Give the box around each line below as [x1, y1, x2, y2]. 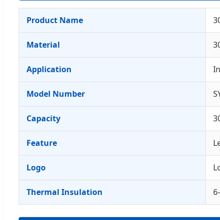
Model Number [27, 88, 85, 99]
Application [27, 63, 72, 75]
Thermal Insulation [27, 186, 103, 197]
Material [27, 39, 60, 50]
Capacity [27, 112, 60, 124]
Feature [27, 137, 57, 148]
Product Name [27, 14, 83, 26]
